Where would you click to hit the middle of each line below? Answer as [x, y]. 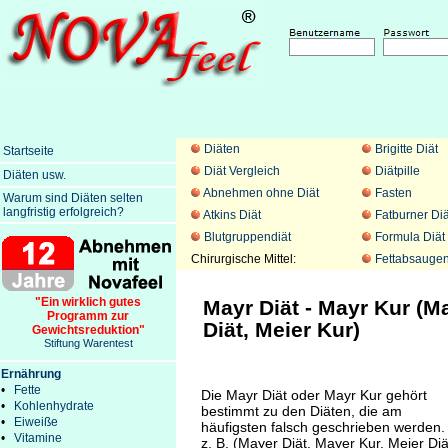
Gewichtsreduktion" [88, 329]
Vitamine [38, 438]
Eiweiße [36, 422]
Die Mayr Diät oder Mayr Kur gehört [314, 395]
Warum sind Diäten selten [73, 198]
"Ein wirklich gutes [88, 301]
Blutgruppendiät [247, 237]
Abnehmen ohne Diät [261, 193]
